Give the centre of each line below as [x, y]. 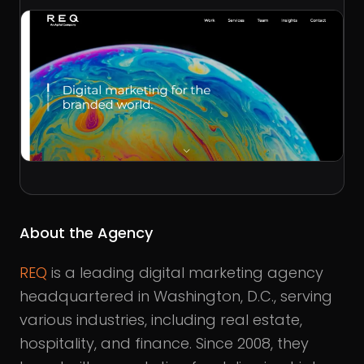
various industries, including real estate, [161, 320]
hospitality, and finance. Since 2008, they [164, 344]
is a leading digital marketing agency [185, 273]
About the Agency [86, 233]
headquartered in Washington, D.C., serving [176, 297]
